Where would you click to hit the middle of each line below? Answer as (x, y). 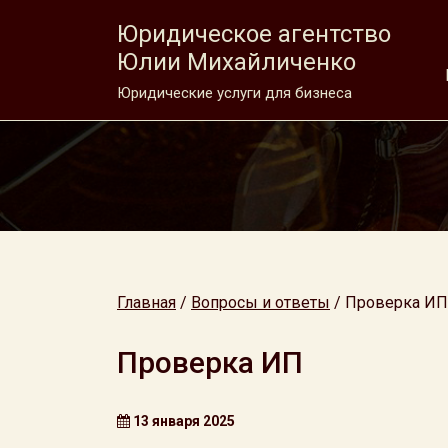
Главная (146, 302)
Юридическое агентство (254, 34)
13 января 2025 (182, 421)
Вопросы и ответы (260, 302)
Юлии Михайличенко (236, 62)
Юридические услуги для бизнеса (234, 93)
